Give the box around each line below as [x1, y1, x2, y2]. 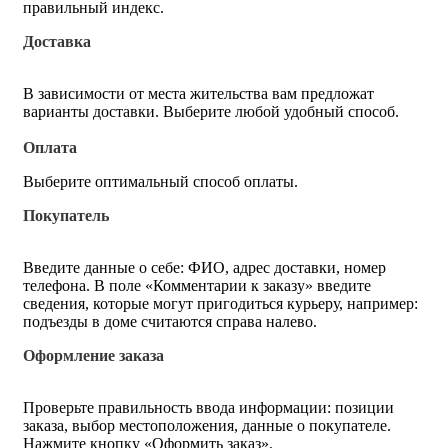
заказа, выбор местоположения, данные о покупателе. [23, 416, 391, 434]
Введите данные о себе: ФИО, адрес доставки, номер [23, 258, 386, 276]
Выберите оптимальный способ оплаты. [23, 172, 302, 190]
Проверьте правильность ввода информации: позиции [23, 398, 394, 416]
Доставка [23, 32, 91, 50]
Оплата [23, 138, 77, 156]
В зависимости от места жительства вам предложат [23, 84, 374, 102]
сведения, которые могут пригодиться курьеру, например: [23, 294, 418, 312]
